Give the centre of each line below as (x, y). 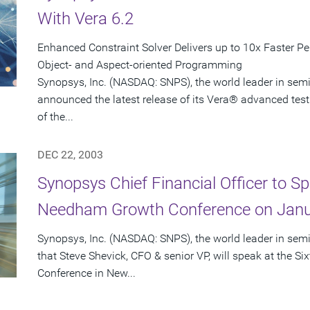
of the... (55, 117)
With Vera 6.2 (85, 19)
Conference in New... (86, 273)
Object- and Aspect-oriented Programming (140, 65)
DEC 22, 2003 (70, 155)
